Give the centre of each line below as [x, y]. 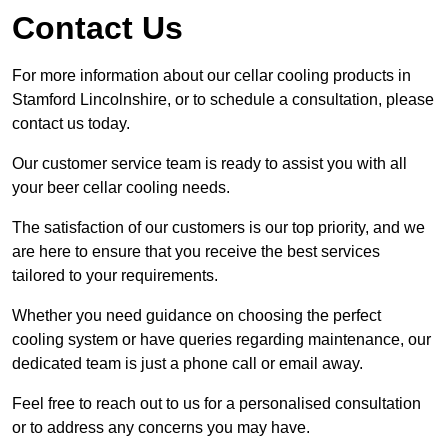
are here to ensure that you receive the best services [196, 251]
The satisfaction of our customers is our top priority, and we [218, 227]
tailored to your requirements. [115, 275]
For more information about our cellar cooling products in [211, 75]
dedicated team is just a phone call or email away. [187, 363]
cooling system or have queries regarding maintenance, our [221, 339]
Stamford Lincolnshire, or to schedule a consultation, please [223, 99]
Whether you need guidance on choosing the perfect [196, 315]
